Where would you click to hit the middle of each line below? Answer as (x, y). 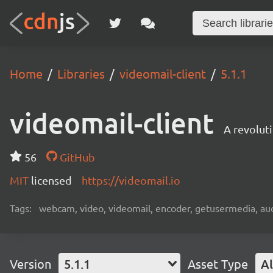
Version (30, 264)
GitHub (76, 157)
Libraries (81, 73)
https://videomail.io (131, 180)
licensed (51, 180)
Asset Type (218, 264)
